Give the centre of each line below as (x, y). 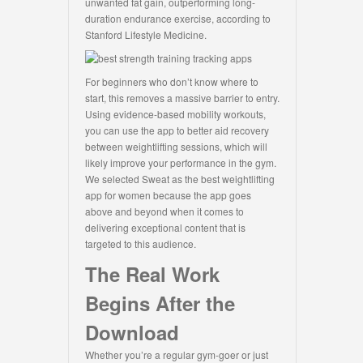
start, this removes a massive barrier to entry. (182, 98)
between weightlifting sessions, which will (176, 147)
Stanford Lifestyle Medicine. (146, 35)
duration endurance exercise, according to (178, 19)
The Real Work (152, 274)
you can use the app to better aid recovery (177, 130)
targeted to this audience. (141, 244)
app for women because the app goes (168, 195)
